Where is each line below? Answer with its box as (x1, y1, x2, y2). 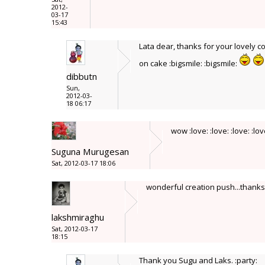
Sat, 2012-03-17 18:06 (51, 159, 115, 167)
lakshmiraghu (51, 211, 104, 223)
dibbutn (66, 70, 97, 82)
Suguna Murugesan (51, 146, 129, 157)
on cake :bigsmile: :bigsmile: (139, 58, 239, 69)
